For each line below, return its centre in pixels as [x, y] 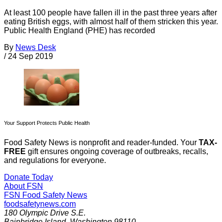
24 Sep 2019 [30, 56]
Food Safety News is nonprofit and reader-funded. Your [101, 143]
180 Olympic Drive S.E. [45, 213]
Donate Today [28, 177]
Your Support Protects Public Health [47, 123]
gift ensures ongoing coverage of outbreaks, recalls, [117, 152]
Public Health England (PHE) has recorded [80, 30]
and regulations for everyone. [55, 161]
